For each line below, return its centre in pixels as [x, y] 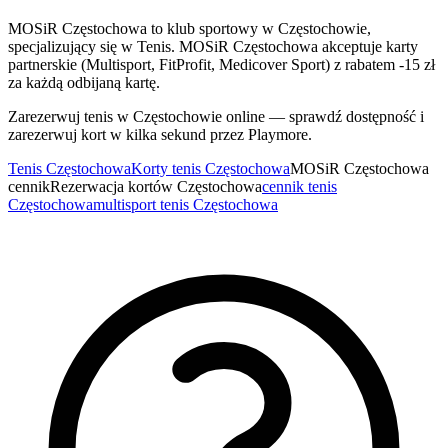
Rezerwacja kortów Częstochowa [156, 186]
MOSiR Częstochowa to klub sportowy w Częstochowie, [189, 28]
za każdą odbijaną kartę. [84, 82]
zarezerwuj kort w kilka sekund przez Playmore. [160, 134]
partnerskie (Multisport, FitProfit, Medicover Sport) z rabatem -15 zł [221, 64]
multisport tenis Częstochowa [185, 204]
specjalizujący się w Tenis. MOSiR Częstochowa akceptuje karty [213, 46]
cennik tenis [299, 186]
